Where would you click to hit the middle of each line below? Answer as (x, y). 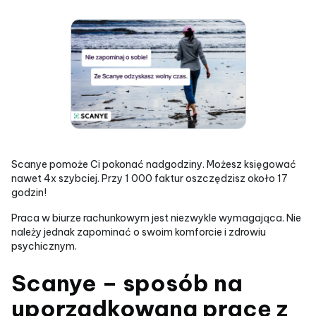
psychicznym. (44, 246)
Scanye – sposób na (127, 283)
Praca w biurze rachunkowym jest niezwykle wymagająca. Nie (156, 218)
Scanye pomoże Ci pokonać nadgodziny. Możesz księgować (154, 164)
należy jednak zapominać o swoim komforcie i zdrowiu (139, 232)
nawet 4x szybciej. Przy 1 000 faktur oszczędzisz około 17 (150, 178)
